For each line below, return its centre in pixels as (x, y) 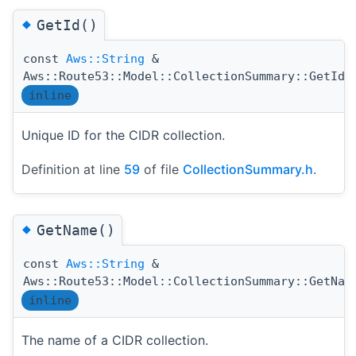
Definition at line (73, 169)
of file (161, 169)
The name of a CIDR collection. (115, 340)
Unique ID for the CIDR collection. (123, 135)
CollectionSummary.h (248, 169)
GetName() (76, 230)
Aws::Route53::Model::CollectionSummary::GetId (184, 76)
